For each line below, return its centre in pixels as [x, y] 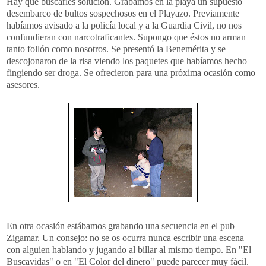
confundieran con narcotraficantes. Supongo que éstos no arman [126, 37]
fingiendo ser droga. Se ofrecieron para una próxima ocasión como [131, 72]
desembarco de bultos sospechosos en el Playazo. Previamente [123, 13]
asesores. [23, 84]
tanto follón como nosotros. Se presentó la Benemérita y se [116, 49]
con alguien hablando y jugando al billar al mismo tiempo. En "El [129, 249]
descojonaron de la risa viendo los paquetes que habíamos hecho [127, 61]
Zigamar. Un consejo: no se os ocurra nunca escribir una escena [125, 237]
